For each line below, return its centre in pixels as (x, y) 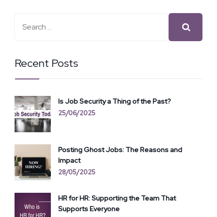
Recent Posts (46, 63)
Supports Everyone (89, 209)
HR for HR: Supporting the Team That (117, 198)
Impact (69, 160)
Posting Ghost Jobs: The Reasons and (120, 149)
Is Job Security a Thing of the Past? (115, 101)
